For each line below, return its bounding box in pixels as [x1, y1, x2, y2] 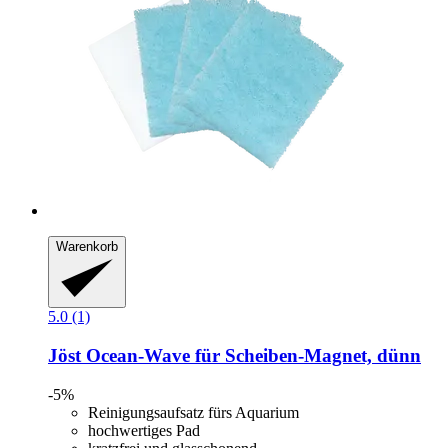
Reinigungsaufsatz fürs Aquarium [88, 403, 299, 421]
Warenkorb [56, 238, 118, 254]
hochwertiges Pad [88, 421, 200, 439]
